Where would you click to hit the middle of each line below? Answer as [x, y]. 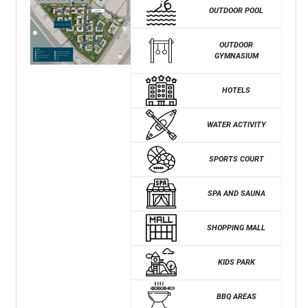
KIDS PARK [236, 262]
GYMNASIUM [236, 56]
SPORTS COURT [236, 159]
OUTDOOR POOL [236, 10]
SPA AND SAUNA [236, 193]
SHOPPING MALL [236, 228]
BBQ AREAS [236, 296]
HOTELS [236, 90]
